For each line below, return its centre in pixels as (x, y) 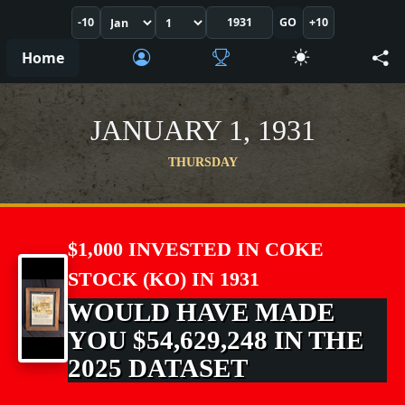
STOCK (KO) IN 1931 (164, 279)
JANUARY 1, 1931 (202, 130)
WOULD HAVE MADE (202, 312)
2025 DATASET (158, 368)
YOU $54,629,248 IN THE (216, 340)
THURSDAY (202, 162)
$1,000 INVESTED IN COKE (196, 249)
